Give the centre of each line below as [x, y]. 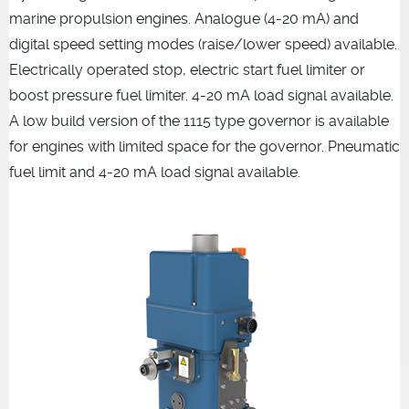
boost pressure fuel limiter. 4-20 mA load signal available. [201, 96]
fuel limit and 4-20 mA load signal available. [155, 173]
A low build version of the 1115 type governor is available [199, 121]
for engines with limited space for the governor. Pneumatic [204, 147]
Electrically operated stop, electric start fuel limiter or [187, 70]
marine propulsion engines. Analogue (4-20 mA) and [184, 19]
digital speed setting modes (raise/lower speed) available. [203, 45]
